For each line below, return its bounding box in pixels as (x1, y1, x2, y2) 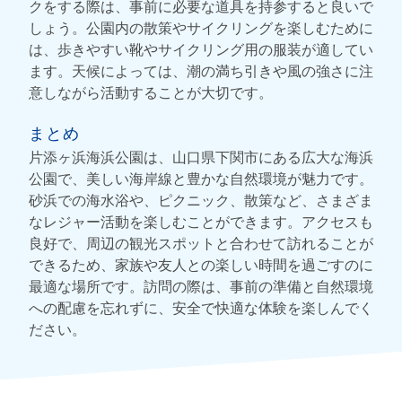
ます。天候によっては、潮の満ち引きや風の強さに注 (29, 60, 373, 82)
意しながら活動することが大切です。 (29, 82, 273, 103)
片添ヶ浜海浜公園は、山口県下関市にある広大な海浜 (29, 146, 373, 168)
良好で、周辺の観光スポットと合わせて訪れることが (29, 232, 373, 254)
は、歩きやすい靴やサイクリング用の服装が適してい (29, 39, 373, 60)
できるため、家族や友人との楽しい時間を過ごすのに (29, 254, 373, 275)
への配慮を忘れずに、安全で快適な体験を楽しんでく (29, 297, 373, 319)
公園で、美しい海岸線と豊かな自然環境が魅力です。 (29, 168, 373, 189)
